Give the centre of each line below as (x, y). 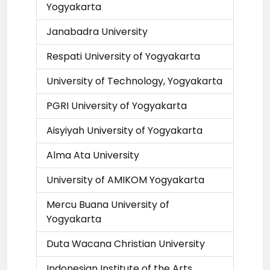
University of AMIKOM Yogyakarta (125, 180)
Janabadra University (97, 32)
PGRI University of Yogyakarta (117, 106)
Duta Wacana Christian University (126, 244)
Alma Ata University (93, 155)
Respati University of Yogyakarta (123, 56)
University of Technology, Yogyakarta (134, 81)
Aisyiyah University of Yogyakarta (124, 130)
